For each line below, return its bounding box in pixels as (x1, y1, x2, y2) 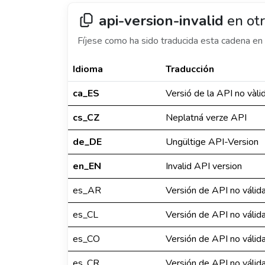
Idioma (73, 63, 103, 76)
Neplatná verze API (166, 111, 247, 124)
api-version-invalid (99, 11, 224, 30)
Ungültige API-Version (166, 135, 258, 148)
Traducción (166, 63, 214, 76)
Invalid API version (166, 160, 242, 173)
